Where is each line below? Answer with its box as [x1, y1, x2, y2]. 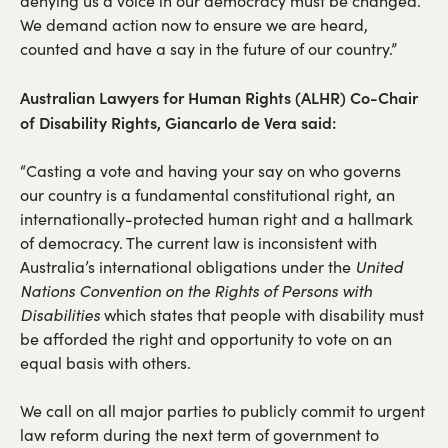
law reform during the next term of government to [20, 423, 379, 445]
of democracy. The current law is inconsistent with [20, 231, 377, 253]
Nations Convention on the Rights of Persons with [20, 279, 372, 301]
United [355, 255, 403, 277]
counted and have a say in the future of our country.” [20, 37, 397, 59]
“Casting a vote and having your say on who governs [20, 159, 401, 181]
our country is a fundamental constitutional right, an [20, 183, 395, 205]
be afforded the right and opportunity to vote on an [20, 327, 392, 349]
